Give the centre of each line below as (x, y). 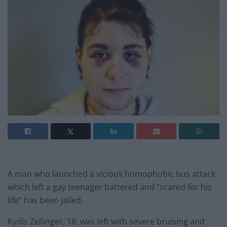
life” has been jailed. (45, 200)
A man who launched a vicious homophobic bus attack (111, 174)
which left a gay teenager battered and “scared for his (110, 187)
